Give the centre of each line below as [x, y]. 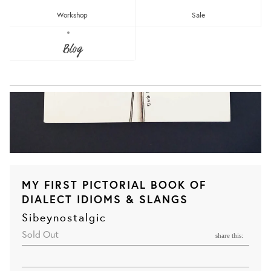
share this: [230, 236]
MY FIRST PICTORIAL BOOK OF [114, 185]
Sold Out [40, 234]
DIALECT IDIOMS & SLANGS [105, 199]
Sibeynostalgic [64, 217]
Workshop [72, 15]
